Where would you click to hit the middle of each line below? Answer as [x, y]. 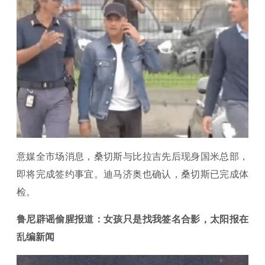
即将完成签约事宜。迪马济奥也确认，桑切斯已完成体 [132, 174]
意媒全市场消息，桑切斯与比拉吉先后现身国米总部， [132, 156]
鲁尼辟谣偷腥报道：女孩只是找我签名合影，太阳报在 [132, 219]
